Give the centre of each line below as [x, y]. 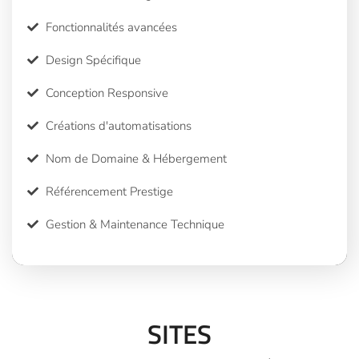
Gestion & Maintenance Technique [135, 224]
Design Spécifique [93, 60]
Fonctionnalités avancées [111, 27]
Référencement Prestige [109, 191]
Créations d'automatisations [118, 125]
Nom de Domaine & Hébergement [136, 158]
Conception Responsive [107, 93]
